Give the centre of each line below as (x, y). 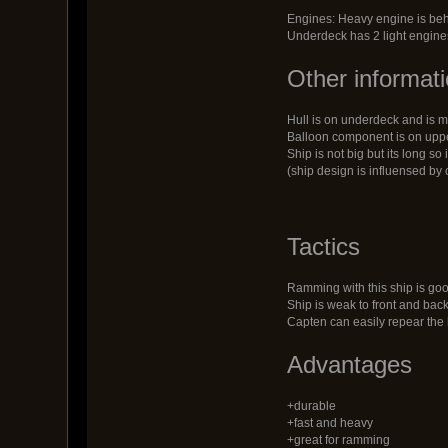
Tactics (323, 246)
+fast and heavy (329, 422)
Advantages (349, 364)
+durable (311, 405)
